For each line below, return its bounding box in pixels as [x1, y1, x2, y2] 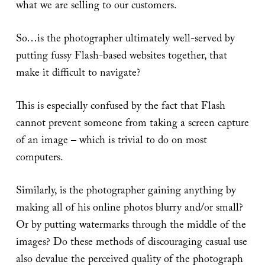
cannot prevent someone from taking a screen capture [15, 115, 249, 134]
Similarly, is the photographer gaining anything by [15, 182, 236, 201]
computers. [15, 149, 63, 168]
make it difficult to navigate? [15, 64, 141, 83]
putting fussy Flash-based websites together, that [15, 47, 227, 66]
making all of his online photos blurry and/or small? [15, 199, 243, 218]
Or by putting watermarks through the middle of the [15, 216, 246, 235]
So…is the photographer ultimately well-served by [15, 30, 235, 49]
